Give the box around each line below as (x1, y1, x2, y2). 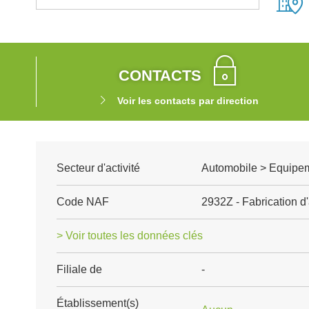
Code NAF (57, 196, 109, 208)
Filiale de (57, 263, 102, 275)
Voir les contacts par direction (117, 95, 259, 106)
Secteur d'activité (57, 162, 140, 174)
